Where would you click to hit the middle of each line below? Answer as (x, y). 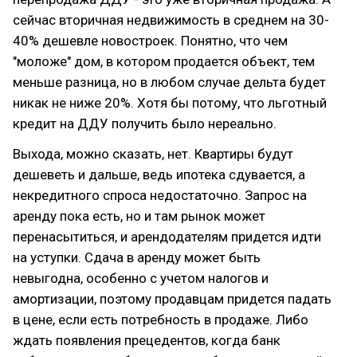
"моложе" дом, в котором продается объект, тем (164, 61)
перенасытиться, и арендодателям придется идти (167, 237)
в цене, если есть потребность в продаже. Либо (161, 320)
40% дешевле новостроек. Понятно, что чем (150, 41)
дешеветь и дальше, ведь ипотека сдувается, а (159, 175)
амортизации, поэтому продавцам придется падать (172, 299)
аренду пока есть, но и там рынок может (139, 216)
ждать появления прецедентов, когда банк (147, 340)
